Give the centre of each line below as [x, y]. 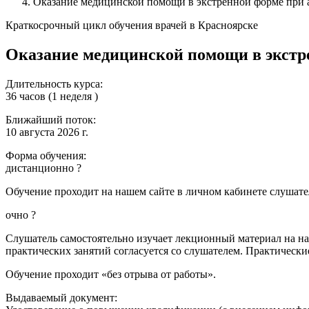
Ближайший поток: [51, 119]
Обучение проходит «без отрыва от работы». [111, 274]
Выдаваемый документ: [61, 297]
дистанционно [41, 168]
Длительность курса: [54, 83]
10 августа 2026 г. [47, 132]
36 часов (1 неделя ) [52, 96]
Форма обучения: [46, 155]
